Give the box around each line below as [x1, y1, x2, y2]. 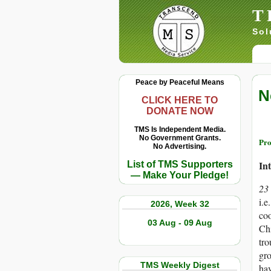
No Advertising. [153, 142, 206, 151]
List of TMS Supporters [126, 159, 233, 169]
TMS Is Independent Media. [134, 125, 226, 134]
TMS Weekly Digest [140, 260, 220, 270]
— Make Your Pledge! [131, 170, 229, 180]
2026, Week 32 [150, 199, 209, 209]
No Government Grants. [139, 134, 221, 142]
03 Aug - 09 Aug [147, 218, 212, 227]
